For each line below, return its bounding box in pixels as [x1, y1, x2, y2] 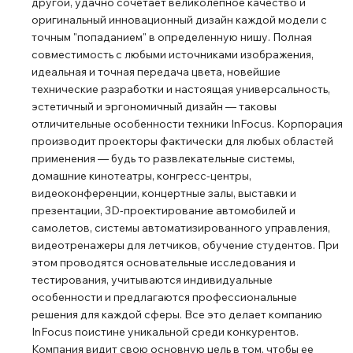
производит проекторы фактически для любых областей [32, 134, 333, 148]
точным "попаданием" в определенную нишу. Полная [32, 30, 312, 44]
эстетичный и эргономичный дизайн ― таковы [32, 99, 277, 113]
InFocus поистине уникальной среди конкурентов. [32, 325, 299, 339]
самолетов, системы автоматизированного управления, [32, 221, 330, 235]
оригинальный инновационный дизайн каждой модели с [32, 13, 327, 27]
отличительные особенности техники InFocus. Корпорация [32, 117, 343, 131]
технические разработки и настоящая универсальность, [32, 82, 330, 96]
